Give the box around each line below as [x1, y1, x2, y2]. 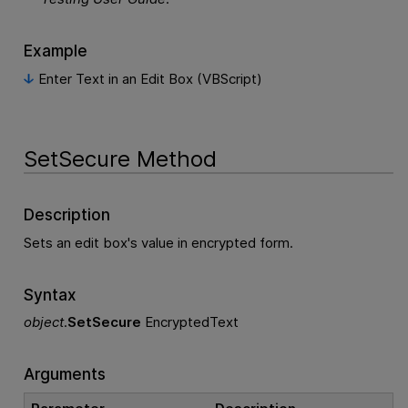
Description [23, 205, 110, 225]
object [23, 313, 64, 331]
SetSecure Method [23, 146, 217, 173]
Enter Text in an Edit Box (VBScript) [37, 69, 262, 87]
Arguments [23, 364, 106, 384]
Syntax [23, 284, 76, 304]
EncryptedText [140, 313, 239, 331]
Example [23, 41, 87, 61]
